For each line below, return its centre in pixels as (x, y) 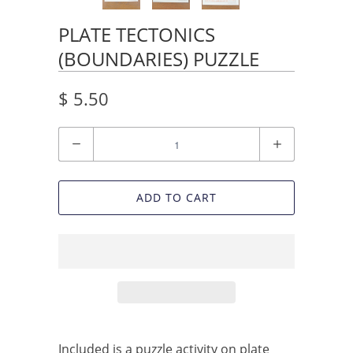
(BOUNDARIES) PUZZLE (159, 59)
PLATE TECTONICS (137, 35)
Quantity (82, 138)
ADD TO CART (176, 198)
